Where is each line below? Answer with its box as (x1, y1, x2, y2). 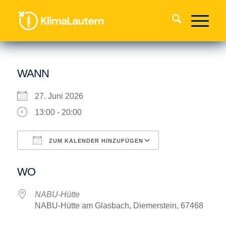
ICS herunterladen (34, 156, 100, 164)
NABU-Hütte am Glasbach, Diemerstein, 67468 (34, 201, 203, 210)
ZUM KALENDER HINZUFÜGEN (46, 138, 143, 144)
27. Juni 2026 (34, 92, 91, 100)
